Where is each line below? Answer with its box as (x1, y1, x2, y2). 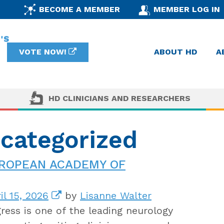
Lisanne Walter (80, 189, 151, 201)
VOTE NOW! (18, 47, 66, 57)
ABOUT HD (154, 47, 197, 57)
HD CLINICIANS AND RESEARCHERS (48, 93, 190, 103)
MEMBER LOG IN (153, 4, 220, 14)
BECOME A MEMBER (38, 4, 120, 14)
